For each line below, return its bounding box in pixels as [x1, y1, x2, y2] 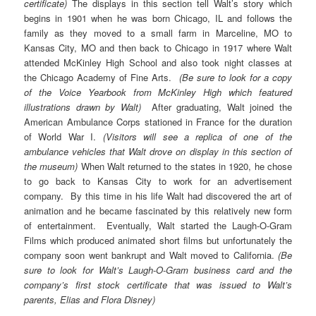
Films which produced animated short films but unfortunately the [24, 233, 292, 248]
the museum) [24, 159, 78, 174]
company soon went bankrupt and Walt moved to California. [24, 248, 278, 262]
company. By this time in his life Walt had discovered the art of [24, 189, 292, 203]
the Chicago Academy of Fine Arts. [24, 71, 179, 85]
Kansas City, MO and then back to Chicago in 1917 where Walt [24, 41, 292, 55]
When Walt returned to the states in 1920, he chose [78, 159, 292, 174]
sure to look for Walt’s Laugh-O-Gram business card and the [24, 263, 292, 277]
